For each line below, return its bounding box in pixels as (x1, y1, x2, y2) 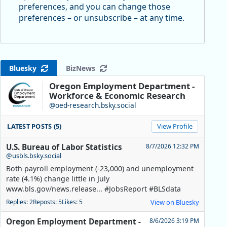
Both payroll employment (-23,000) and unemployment (6, 164, 194, 174)
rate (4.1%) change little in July (6, 174, 110, 184)
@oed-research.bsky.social (49, 100, 137, 110)
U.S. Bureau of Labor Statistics (6, 142, 123, 153)
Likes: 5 (62, 198, 83, 207)
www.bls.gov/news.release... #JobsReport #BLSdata (6, 184, 181, 194)
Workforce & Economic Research (49, 90, 186, 102)
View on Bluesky (150, 198, 199, 207)
